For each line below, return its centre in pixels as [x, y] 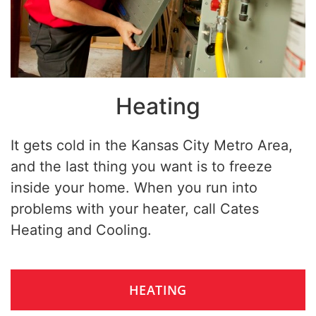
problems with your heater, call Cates [135, 208]
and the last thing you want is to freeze [141, 166]
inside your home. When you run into [134, 187]
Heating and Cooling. [81, 230]
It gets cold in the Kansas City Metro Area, [152, 145]
